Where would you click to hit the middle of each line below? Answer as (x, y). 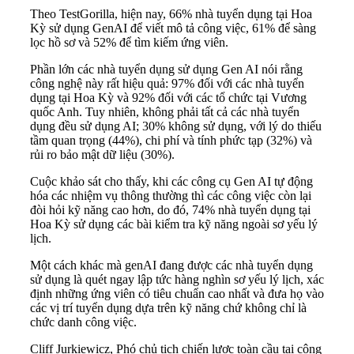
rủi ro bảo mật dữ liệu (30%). (102, 155)
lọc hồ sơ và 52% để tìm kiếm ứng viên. (129, 43)
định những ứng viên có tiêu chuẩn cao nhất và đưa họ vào (177, 294)
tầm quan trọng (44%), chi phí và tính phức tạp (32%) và (171, 141)
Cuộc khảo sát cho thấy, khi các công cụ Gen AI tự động (171, 182)
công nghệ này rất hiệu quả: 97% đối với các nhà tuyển (167, 84)
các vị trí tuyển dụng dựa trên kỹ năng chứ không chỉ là (168, 308)
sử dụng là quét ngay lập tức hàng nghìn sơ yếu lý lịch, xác (177, 280)
